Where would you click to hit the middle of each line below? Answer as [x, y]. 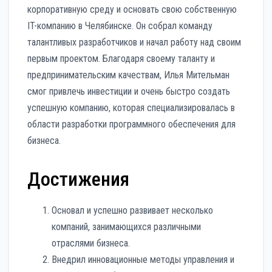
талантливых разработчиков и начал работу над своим [134, 42]
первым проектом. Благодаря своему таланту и [121, 58]
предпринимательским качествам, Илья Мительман [128, 75]
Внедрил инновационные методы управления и [143, 260]
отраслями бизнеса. [91, 243]
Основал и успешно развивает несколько [132, 211]
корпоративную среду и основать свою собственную [132, 9]
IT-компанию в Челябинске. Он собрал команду [120, 25]
